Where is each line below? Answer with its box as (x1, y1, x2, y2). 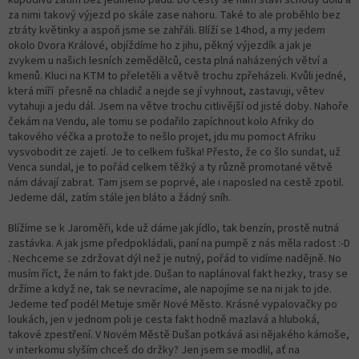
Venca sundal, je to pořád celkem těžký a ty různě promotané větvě (8, 159, 333, 175)
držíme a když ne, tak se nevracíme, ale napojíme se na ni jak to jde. (8, 280, 332, 297)
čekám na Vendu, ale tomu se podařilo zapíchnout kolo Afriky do (8, 113, 314, 130)
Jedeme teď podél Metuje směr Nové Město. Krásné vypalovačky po (8, 296, 337, 313)
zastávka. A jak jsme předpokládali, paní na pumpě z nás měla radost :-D (8, 235, 350, 252)
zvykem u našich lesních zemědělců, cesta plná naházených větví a (8, 52, 328, 69)
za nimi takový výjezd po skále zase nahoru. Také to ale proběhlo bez (8, 6, 341, 23)
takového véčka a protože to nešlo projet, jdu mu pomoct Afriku (8, 128, 316, 145)
